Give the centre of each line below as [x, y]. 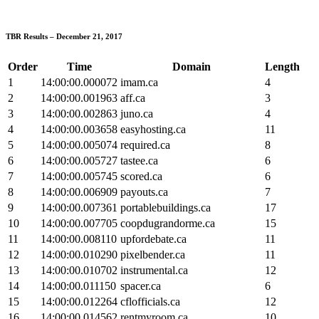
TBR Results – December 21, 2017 [64, 36]
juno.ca [137, 113]
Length [282, 66]
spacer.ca [141, 286]
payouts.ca [144, 192]
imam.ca [139, 82]
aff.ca [133, 98]
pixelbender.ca [153, 254]
